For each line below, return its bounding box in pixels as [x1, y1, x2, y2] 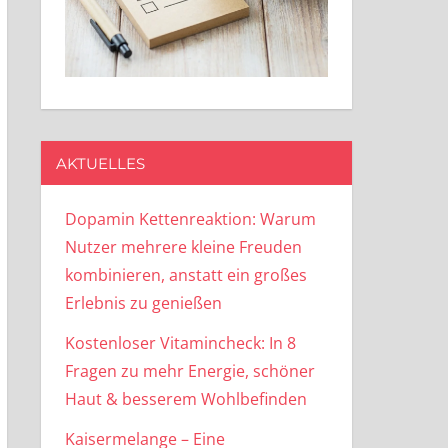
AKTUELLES [55, 153, 145, 173]
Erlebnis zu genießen [64, 291, 222, 314]
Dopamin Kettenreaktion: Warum [64, 207, 316, 230]
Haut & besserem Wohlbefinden [64, 387, 307, 410]
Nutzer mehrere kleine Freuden [64, 235, 302, 258]
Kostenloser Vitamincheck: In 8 [64, 331, 296, 354]
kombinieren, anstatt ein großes [64, 263, 307, 286]
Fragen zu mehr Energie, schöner [64, 359, 315, 382]
